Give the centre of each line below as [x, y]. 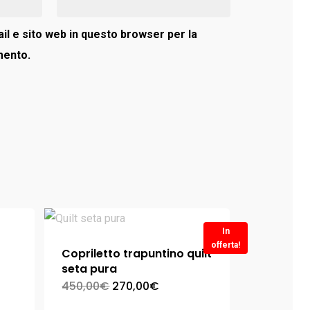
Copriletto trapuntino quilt [137, 254]
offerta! [226, 245]
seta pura [90, 269]
